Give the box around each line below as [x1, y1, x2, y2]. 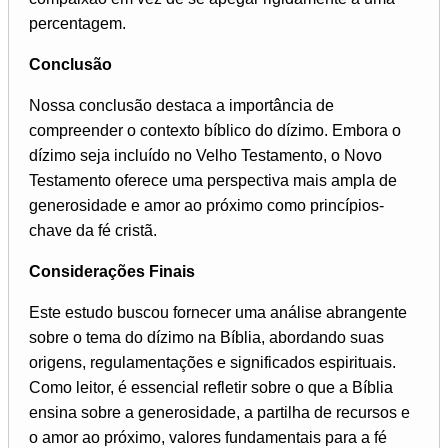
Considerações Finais [29, 263, 195, 281]
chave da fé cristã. [29, 222, 157, 240]
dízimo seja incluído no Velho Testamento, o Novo [29, 147, 382, 165]
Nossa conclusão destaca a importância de [29, 97, 334, 115]
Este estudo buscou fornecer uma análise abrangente [29, 304, 407, 322]
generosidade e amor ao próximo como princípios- [29, 197, 384, 215]
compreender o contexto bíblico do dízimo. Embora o [29, 122, 401, 140]
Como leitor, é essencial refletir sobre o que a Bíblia [29, 379, 393, 397]
